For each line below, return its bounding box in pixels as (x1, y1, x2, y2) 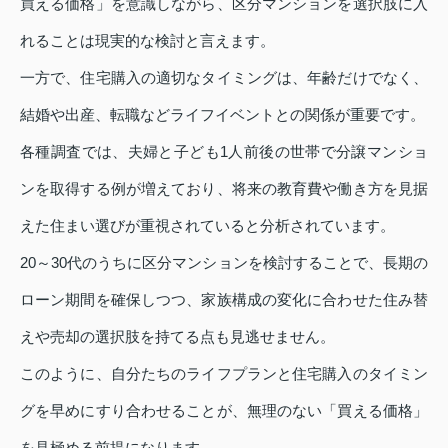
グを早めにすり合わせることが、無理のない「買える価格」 (20, 401, 428, 419)
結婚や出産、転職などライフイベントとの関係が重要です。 (20, 105, 425, 123)
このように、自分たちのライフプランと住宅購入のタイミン (20, 364, 428, 382)
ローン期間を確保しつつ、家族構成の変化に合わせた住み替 (20, 290, 428, 308)
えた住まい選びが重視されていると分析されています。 (20, 216, 395, 234)
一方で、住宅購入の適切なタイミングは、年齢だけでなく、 (20, 68, 428, 86)
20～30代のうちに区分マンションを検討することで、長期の (20, 253, 428, 271)
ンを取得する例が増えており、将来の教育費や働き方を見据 (20, 179, 428, 197)
